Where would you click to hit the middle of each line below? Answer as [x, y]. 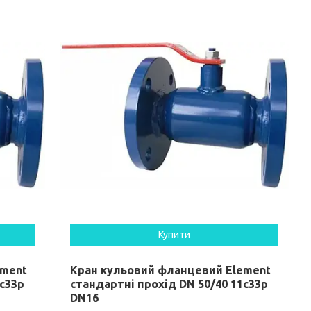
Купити [175, 235]
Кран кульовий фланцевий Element [171, 270]
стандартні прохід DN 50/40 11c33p [169, 284]
